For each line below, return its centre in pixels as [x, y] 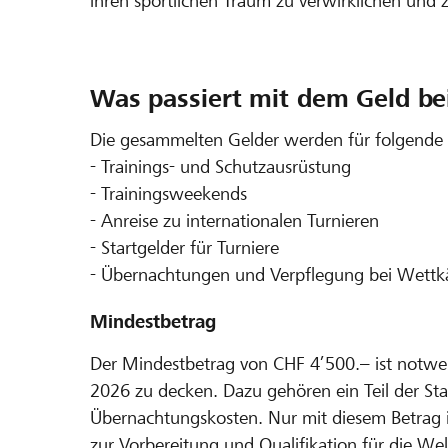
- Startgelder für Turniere [184, 247]
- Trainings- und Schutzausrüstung [220, 166]
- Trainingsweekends [168, 193]
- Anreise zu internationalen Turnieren [234, 220]
